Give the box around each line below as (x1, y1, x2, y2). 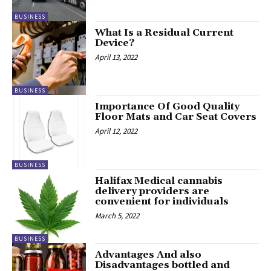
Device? (95, 36, 135, 49)
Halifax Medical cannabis (95, 174, 223, 187)
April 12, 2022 (95, 126, 138, 137)
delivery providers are (95, 184, 210, 197)
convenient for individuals (95, 195, 229, 207)
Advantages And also (95, 249, 202, 261)
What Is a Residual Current (95, 26, 234, 39)
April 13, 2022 (95, 51, 138, 62)
